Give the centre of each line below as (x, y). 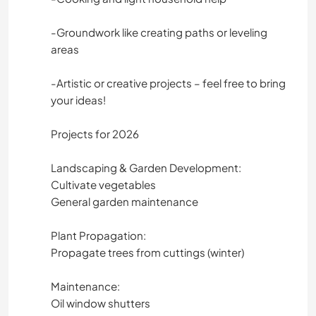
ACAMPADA (111, 17)
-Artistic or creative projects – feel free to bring (168, 83)
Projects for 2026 (95, 133)
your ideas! (78, 99)
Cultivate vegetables (103, 184)
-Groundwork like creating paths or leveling (159, 32)
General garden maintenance (124, 201)
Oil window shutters (101, 303)
